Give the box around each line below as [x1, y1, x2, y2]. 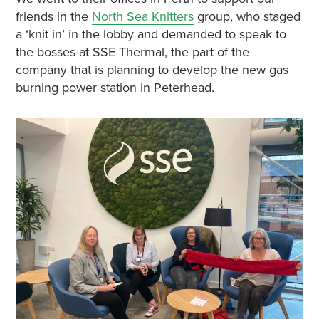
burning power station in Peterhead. [15, 80, 214, 95]
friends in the [15, 9, 92, 24]
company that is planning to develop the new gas [15, 62, 288, 78]
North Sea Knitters [91, 9, 194, 24]
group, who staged [193, 9, 300, 24]
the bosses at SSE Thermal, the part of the [15, 44, 249, 60]
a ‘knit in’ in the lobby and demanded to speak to [15, 26, 286, 42]
